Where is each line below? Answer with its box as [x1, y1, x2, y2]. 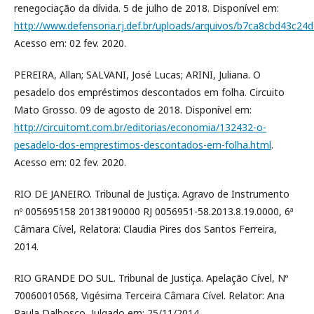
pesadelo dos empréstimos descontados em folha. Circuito [14, 86, 285, 99]
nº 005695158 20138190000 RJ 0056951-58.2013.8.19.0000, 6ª [14, 205, 294, 218]
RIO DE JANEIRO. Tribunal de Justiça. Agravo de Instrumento [14, 187, 289, 200]
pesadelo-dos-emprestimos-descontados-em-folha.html [14, 138, 271, 151]
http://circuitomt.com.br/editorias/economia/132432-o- [14, 121, 266, 134]
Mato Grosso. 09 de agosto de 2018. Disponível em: [14, 103, 252, 116]
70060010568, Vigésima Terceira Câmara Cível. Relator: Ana [14, 289, 285, 302]
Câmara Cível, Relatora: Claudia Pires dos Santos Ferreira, [14, 222, 277, 235]
